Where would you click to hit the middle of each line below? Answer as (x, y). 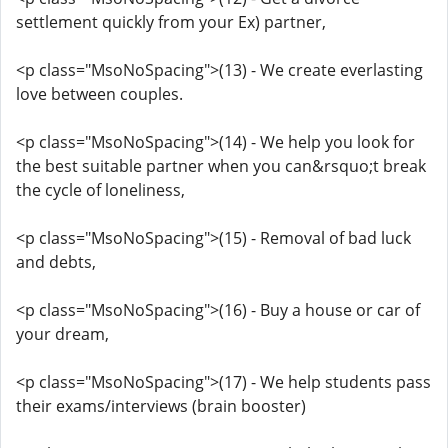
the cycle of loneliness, (100, 190)
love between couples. (99, 94)
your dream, (62, 334)
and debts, (56, 262)
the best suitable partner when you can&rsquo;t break (221, 166)
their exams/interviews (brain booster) (161, 406)
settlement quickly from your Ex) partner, (171, 22)
